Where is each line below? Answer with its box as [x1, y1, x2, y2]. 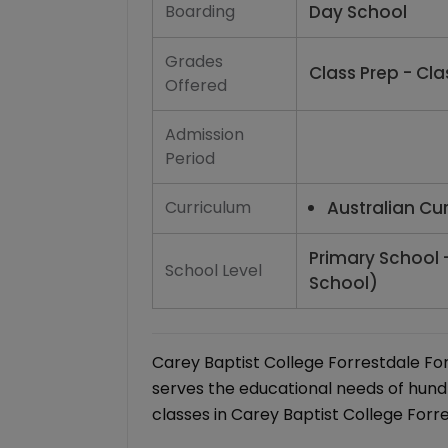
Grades [165, 50, 223, 73]
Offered [165, 74, 227, 97]
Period [165, 147, 215, 170]
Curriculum [165, 196, 251, 219]
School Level [165, 259, 262, 282]
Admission [165, 123, 244, 146]
